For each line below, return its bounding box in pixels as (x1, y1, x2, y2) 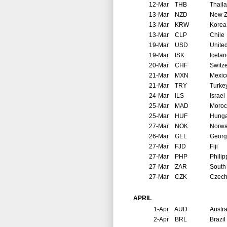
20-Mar (149, 62, 169, 69)
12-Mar (149, 1, 169, 9)
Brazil (210, 216, 225, 223)
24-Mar (149, 92, 169, 100)
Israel (210, 92, 225, 100)
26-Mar (149, 133, 169, 140)
